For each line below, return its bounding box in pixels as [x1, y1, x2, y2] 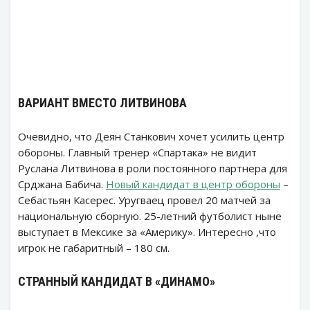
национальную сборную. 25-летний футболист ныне [18, 208, 282, 223]
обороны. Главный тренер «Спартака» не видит [18, 145, 257, 159]
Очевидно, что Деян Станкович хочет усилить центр [18, 129, 284, 143]
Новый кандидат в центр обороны [106, 176, 280, 191]
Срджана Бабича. [18, 176, 106, 191]
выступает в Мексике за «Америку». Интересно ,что [18, 224, 276, 239]
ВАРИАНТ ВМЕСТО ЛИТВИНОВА [18, 95, 187, 110]
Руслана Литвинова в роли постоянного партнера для [18, 161, 287, 175]
